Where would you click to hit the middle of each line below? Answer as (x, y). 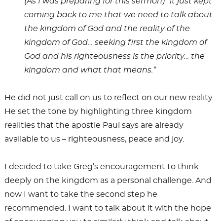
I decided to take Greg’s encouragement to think (101, 166)
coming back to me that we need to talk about (118, 15)
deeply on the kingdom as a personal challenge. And (108, 180)
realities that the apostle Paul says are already (94, 125)
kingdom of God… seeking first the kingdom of (115, 42)
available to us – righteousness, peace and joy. (94, 139)
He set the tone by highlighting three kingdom (98, 111)
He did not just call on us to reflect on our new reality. (109, 97)
